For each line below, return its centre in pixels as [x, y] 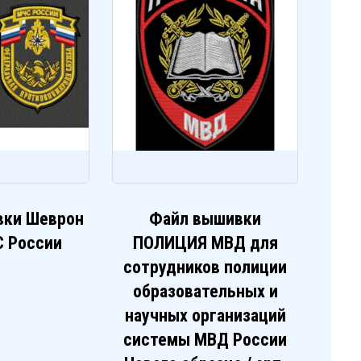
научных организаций [205, 316]
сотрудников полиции [205, 268]
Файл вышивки [205, 219]
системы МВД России [205, 340]
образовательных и [205, 292]
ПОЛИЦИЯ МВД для [205, 243]
